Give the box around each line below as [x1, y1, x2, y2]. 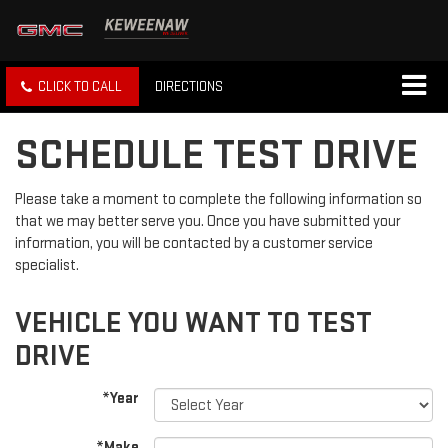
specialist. [15, 256, 79, 276]
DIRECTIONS [155, 78, 223, 96]
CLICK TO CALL [38, 78, 122, 96]
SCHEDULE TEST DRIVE [15, 130, 418, 182]
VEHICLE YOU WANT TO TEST [15, 305, 372, 342]
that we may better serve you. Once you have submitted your [15, 212, 400, 232]
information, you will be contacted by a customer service [15, 234, 373, 254]
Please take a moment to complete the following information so [15, 190, 422, 210]
